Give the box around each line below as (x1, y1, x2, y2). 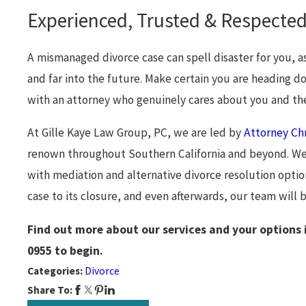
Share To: (27, 283, 73, 296)
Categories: (27, 264, 85, 277)
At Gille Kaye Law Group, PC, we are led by (27, 125, 245, 141)
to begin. (52, 242, 104, 258)
